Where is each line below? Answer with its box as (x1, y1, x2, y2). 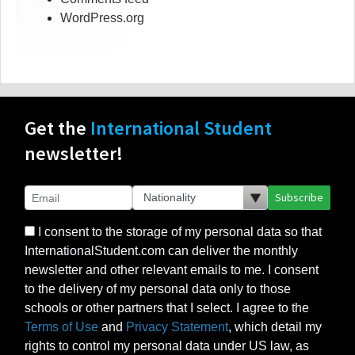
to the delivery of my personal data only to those (25, 282, 291, 296)
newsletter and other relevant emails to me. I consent (25, 263, 319, 277)
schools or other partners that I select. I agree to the (25, 301, 309, 315)
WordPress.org (60, 11, 144, 25)
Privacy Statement (126, 320, 228, 334)
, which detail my (228, 320, 322, 334)
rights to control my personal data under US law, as (25, 339, 309, 353)
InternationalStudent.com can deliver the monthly (25, 244, 298, 258)
